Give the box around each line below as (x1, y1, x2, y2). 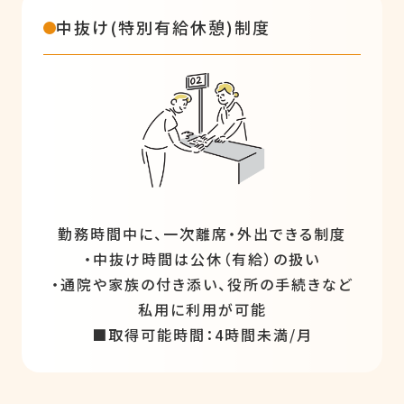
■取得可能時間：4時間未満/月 (91, 324, 313, 346)
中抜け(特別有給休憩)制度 (56, 15, 271, 40)
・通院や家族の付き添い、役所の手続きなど (50, 273, 353, 296)
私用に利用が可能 (137, 298, 267, 321)
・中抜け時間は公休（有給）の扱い (84, 248, 320, 271)
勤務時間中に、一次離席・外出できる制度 (58, 223, 346, 245)
